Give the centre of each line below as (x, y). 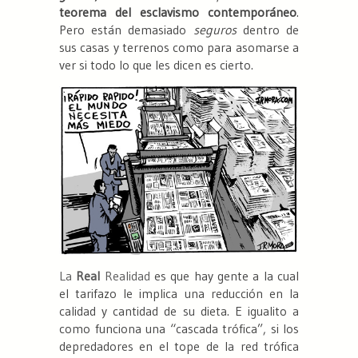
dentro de (271, 29)
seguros (218, 29)
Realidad (125, 276)
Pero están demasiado (126, 29)
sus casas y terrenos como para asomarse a (179, 47)
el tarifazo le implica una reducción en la (179, 294)
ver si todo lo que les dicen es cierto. (156, 64)
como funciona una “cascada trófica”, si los (179, 329)
